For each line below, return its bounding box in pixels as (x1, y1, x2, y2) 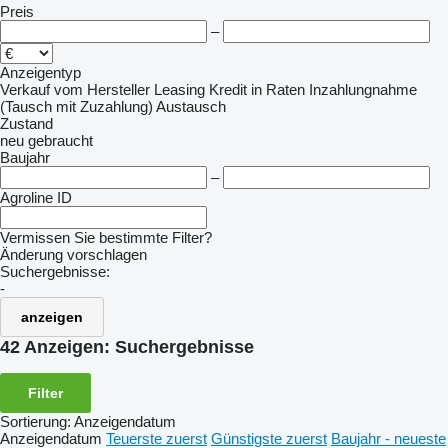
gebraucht (28, 132, 93, 149)
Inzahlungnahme (309, 81, 417, 98)
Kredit (209, 81, 247, 98)
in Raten (251, 81, 305, 98)
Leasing (154, 81, 205, 98)
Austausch (156, 98, 226, 115)
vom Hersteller (54, 81, 150, 98)
